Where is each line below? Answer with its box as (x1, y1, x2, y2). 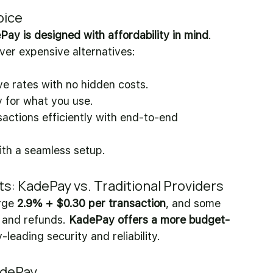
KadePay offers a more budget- (69, 213, 230, 226)
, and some (166, 197, 224, 210)
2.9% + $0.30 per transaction (17, 197, 166, 210)
